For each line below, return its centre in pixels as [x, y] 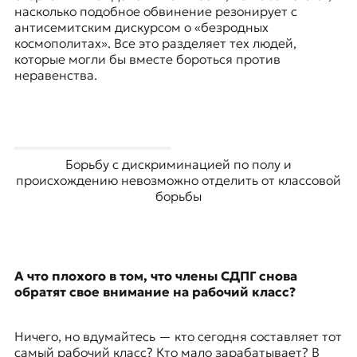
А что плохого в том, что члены [117, 276]
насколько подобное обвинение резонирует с [155, 12]
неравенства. [55, 75]
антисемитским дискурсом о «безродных [141, 27]
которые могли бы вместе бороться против [147, 59]
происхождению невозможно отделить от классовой [178, 180]
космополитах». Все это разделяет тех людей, [155, 43]
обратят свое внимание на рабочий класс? [155, 292]
